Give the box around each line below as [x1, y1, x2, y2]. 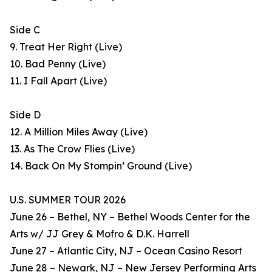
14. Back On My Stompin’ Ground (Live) [10, 160, 192, 172]
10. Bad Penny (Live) [10, 58, 106, 70]
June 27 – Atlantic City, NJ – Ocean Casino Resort [10, 245, 242, 257]
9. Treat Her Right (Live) [10, 41, 122, 53]
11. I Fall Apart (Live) [10, 75, 107, 87]
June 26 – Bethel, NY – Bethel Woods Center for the [10, 211, 250, 223]
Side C [10, 24, 40, 36]
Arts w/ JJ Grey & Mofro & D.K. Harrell [10, 228, 189, 240]
